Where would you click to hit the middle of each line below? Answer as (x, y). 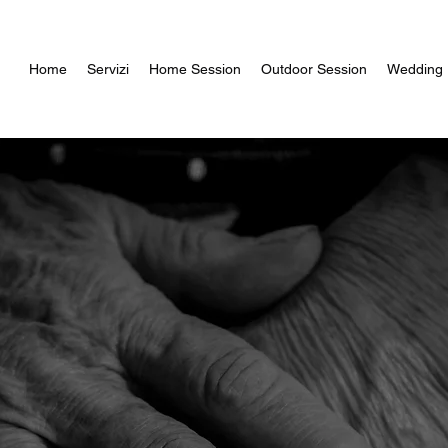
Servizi (108, 69)
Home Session (195, 69)
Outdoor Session (314, 69)
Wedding (415, 69)
